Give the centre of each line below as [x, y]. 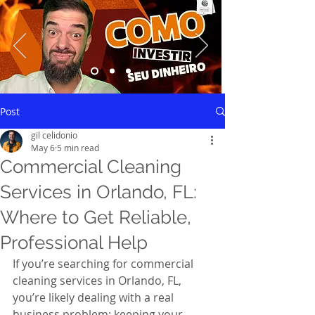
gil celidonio [54, 135]
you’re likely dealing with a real [95, 297]
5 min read [78, 148]
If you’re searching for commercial [104, 264]
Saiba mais [178, 110]
